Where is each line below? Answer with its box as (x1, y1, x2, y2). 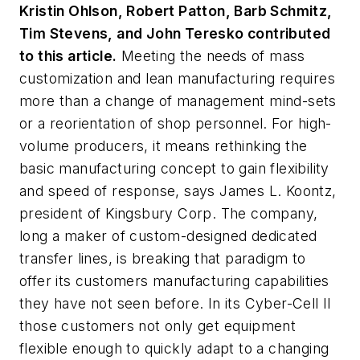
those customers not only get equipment (19, 317, 297, 334)
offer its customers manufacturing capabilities (19, 272, 329, 289)
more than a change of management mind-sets (19, 92, 337, 109)
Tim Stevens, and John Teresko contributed (19, 25, 331, 42)
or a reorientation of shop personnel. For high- (19, 115, 332, 132)
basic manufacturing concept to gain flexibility (19, 160, 329, 177)
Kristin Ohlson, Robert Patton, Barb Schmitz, (19, 2, 333, 19)
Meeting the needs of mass (117, 47, 305, 64)
